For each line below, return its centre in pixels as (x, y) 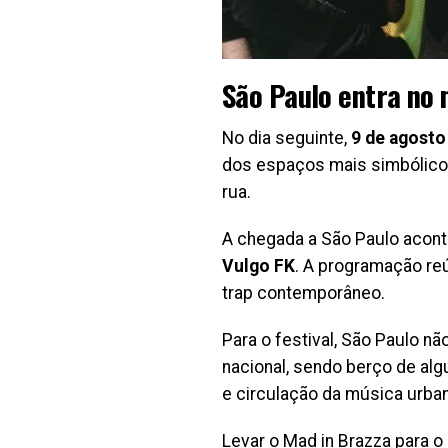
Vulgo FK (258, 266)
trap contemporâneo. (303, 293)
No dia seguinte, (286, 138)
